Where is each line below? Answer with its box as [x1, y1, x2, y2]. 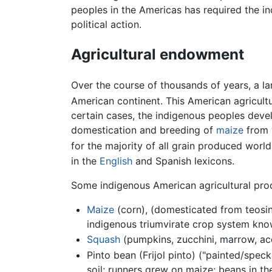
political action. [71, 18, 141, 31]
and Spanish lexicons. [132, 154, 234, 167]
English [100, 154, 132, 167]
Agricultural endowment [71, 46, 244, 64]
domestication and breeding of [71, 124, 216, 137]
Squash [86, 233, 120, 246]
